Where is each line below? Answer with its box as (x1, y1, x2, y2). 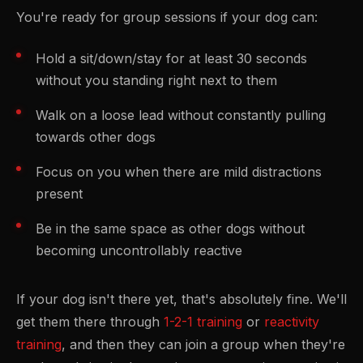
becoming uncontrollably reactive (36, 242, 242, 259)
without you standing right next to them (36, 72, 277, 89)
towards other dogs (36, 129, 156, 146)
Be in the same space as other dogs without (36, 220, 305, 237)
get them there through (16, 314, 164, 331)
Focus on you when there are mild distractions (36, 164, 322, 181)
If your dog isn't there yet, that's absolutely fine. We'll (16, 291, 347, 308)
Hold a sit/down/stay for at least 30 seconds (36, 50, 307, 67)
